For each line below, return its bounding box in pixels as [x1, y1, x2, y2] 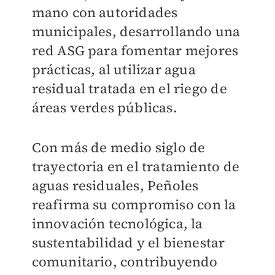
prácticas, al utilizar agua [31, 60, 196, 79]
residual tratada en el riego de [31, 79, 227, 98]
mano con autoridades [31, 3, 178, 22]
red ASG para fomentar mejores [31, 41, 239, 60]
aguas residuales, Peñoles [31, 176, 199, 195]
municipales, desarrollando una [31, 22, 241, 41]
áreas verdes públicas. [31, 98, 177, 117]
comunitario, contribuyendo [31, 252, 218, 271]
